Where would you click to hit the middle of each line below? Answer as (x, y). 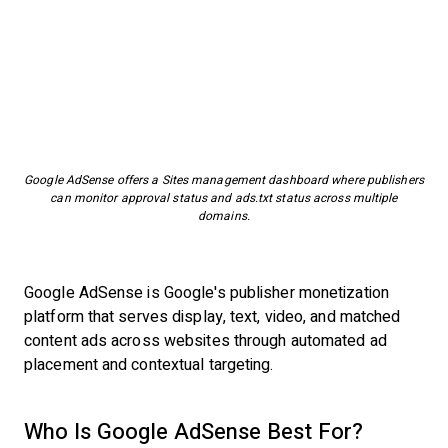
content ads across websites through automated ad (205, 340)
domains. (224, 216)
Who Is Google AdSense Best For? (193, 431)
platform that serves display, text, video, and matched (212, 316)
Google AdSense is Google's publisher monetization (206, 292)
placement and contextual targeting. (149, 364)
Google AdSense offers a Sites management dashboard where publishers (224, 180)
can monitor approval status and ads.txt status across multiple (224, 198)
